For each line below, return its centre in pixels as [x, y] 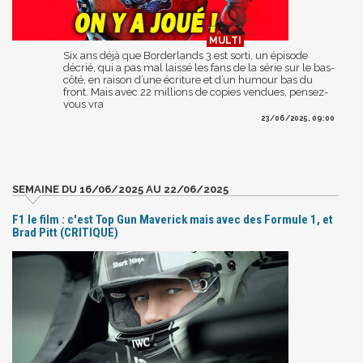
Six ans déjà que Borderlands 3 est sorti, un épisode [186, 55]
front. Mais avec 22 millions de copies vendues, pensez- [196, 92]
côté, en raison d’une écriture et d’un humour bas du [188, 79]
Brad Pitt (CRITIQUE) [65, 232]
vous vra [83, 104]
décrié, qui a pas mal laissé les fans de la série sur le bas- [199, 67]
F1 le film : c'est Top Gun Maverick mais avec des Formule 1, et [173, 219]
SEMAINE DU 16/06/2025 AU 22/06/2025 [120, 189]
